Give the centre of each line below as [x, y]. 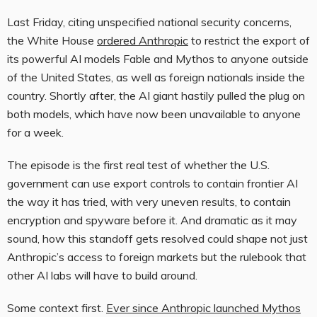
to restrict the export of [249, 41]
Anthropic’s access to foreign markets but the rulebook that [157, 257]
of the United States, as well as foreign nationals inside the [156, 77]
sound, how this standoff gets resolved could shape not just [157, 239]
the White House [52, 41]
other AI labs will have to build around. [102, 276]
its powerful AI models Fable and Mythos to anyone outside [158, 59]
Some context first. [57, 308]
